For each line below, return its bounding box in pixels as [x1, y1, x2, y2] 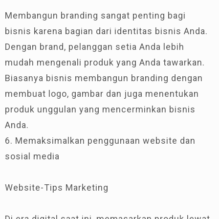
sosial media [5, 151, 60, 161]
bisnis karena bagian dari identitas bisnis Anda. [5, 25, 208, 36]
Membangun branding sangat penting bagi [5, 10, 186, 21]
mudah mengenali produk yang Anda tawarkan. [5, 57, 205, 67]
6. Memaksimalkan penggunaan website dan [5, 135, 196, 146]
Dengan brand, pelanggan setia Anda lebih [5, 41, 184, 52]
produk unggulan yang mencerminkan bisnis [5, 104, 196, 114]
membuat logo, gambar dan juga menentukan [5, 88, 199, 99]
